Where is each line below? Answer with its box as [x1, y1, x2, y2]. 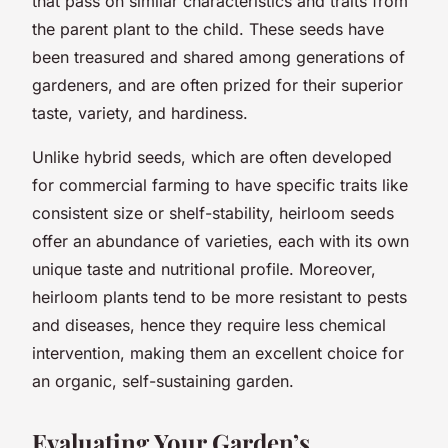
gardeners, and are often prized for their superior [32, 74, 403, 95]
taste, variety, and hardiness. [32, 102, 248, 123]
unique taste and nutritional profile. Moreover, [32, 258, 376, 279]
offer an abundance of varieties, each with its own [32, 230, 409, 251]
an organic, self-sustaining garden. [32, 370, 294, 391]
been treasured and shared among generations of [32, 46, 405, 67]
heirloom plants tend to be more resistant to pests [32, 286, 407, 307]
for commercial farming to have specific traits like [32, 174, 408, 195]
